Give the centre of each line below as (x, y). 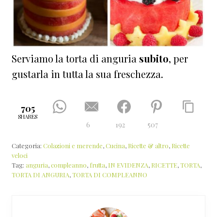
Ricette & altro (148, 146)
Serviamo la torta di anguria (75, 59)
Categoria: (27, 146)
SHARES (28, 116)
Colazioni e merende (73, 146)
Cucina (115, 146)
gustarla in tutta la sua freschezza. (87, 74)
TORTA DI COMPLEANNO (110, 175)
